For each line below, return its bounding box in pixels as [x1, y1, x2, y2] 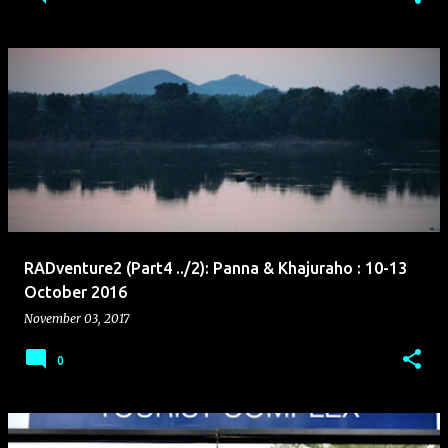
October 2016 [24, 283, 127, 301]
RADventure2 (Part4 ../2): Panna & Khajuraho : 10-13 [24, 259, 407, 277]
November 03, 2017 [24, 311, 129, 326]
